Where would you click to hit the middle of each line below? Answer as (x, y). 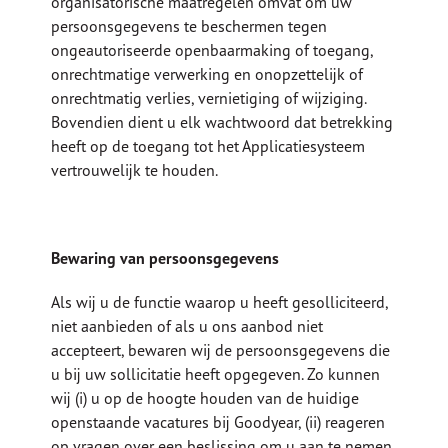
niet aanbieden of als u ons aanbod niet (187, 326)
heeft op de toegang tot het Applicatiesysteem (208, 146)
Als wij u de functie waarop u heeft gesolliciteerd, (220, 302)
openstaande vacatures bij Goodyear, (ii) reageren (218, 422)
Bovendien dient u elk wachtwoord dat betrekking (222, 122)
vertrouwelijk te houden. (135, 170)
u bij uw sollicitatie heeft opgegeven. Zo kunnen (216, 374)
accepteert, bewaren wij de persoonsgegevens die (221, 350)
